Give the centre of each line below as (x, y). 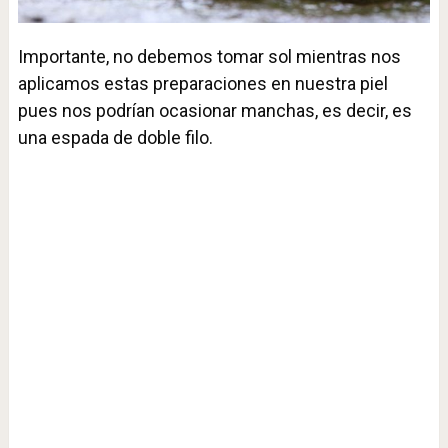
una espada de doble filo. (115, 138)
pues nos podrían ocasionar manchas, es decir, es (214, 111)
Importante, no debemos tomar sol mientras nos (209, 57)
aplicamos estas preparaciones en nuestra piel (202, 84)
